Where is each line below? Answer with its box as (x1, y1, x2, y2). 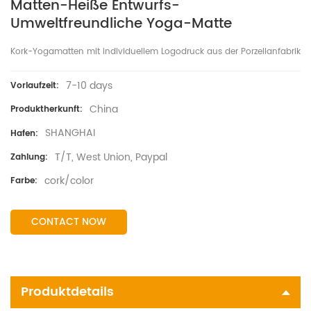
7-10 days (66, 78, 112, 94)
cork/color (44, 172, 94, 189)
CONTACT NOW (31, 213, 106, 230)
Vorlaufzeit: (10, 79, 59, 93)
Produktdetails (21, 281, 114, 302)
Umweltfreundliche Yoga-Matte (10, 12, 232, 36)
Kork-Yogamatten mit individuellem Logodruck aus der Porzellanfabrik (10, 45, 301, 59)
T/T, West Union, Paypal (55, 149, 167, 165)
